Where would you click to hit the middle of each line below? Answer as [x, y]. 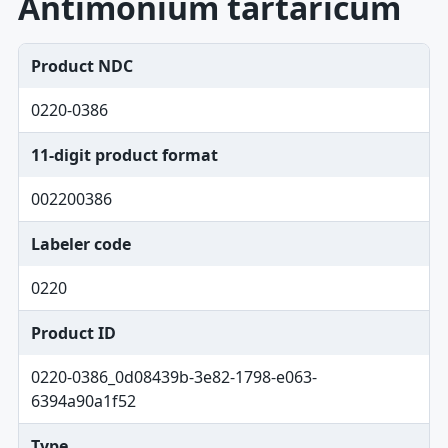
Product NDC [81, 66]
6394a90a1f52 [83, 401]
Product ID [73, 333]
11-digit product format [124, 155]
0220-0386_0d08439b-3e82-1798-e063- [173, 377]
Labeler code [80, 244]
